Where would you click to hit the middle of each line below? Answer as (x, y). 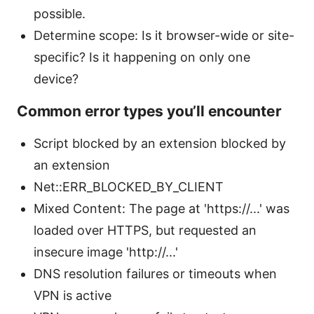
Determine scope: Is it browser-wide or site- (164, 35)
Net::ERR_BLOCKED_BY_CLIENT (129, 186)
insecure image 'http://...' (106, 252)
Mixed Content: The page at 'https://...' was (162, 208)
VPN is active (73, 295)
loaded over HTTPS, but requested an (145, 230)
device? (56, 78)
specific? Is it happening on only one (142, 57)
